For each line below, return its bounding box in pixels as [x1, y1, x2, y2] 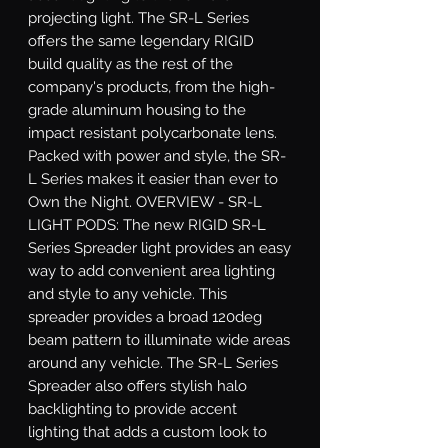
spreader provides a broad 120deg [28, 307, 262, 326]
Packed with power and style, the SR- [28, 146, 286, 165]
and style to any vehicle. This [28, 284, 227, 303]
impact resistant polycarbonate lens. [28, 123, 277, 142]
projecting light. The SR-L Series [28, 8, 249, 27]
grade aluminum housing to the [28, 100, 246, 119]
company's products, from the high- [28, 77, 275, 96]
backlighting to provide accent [28, 399, 237, 418]
